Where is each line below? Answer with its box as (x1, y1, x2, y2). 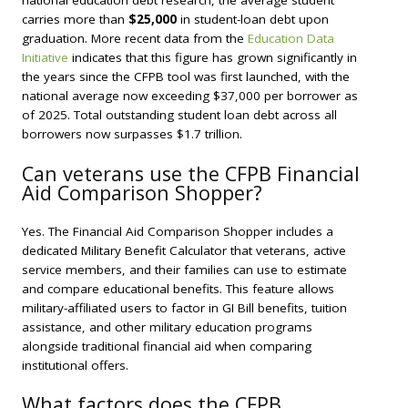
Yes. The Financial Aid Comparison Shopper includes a (22, 222, 333, 240)
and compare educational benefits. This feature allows (22, 280, 334, 297)
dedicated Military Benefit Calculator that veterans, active (22, 241, 346, 259)
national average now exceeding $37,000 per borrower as (22, 87, 358, 105)
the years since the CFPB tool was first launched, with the (22, 68, 350, 86)
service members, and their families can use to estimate (22, 260, 347, 278)
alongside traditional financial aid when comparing (22, 337, 311, 354)
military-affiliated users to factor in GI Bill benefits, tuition (22, 299, 347, 316)
